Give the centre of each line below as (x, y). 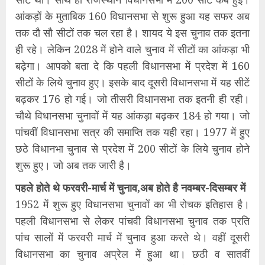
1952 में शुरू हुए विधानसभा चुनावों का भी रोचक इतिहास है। (132, 204)
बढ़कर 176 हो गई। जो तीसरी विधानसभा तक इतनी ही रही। (132, 99)
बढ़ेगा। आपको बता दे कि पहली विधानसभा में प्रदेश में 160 (132, 66)
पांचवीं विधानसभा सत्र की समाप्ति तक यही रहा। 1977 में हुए (132, 132)
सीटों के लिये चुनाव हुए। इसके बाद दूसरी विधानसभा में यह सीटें (132, 82)
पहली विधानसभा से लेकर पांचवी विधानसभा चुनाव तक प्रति (132, 221)
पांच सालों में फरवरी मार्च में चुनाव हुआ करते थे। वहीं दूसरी (132, 237)
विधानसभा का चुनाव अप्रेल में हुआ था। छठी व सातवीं (132, 254)
